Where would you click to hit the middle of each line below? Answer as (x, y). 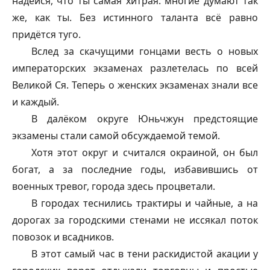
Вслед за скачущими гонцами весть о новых (145, 51)
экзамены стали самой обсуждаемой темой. (116, 135)
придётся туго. (46, 34)
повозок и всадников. (63, 237)
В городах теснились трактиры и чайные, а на (145, 203)
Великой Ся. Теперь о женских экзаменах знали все (135, 85)
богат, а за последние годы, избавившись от (135, 169)
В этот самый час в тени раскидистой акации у (145, 253)
